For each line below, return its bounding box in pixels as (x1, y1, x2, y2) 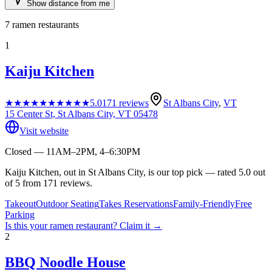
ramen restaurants (12, 19, 79, 30)
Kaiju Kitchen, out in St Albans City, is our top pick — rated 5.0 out (5, 166, 265, 177)
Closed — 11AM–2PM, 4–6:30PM (5, 146, 140, 157)
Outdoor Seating (36, 198, 99, 209)
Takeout (5, 198, 36, 209)
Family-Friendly (173, 198, 235, 209)
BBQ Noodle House (5, 254, 126, 270)
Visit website (19, 125, 69, 136)
